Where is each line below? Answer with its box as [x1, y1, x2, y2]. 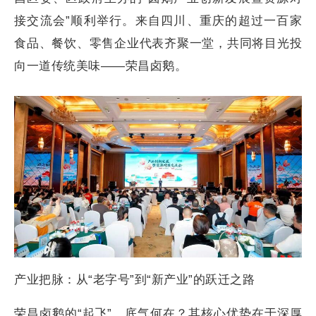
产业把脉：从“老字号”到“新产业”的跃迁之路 [14, 273, 255, 287]
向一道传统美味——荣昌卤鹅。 [14, 59, 187, 73]
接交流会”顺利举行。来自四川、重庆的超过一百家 [14, 13, 302, 28]
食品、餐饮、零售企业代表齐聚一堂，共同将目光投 [14, 36, 302, 50]
